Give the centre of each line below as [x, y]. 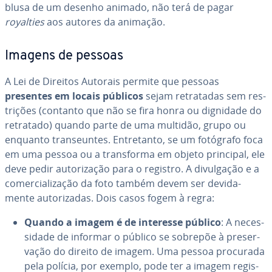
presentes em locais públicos [74, 96]
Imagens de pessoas [64, 56]
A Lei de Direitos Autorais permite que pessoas [112, 81]
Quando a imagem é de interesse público [123, 222]
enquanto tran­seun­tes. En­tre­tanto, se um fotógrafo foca [134, 140]
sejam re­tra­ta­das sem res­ [205, 96]
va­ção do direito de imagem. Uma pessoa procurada [144, 251]
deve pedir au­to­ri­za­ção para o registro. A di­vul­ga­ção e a [132, 169]
